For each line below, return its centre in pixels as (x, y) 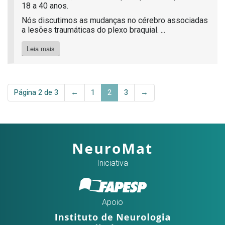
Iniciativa (113, 163)
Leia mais (41, 49)
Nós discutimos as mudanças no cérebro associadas (115, 21)
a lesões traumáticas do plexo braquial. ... (93, 30)
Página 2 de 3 (36, 93)
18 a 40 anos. (45, 6)
